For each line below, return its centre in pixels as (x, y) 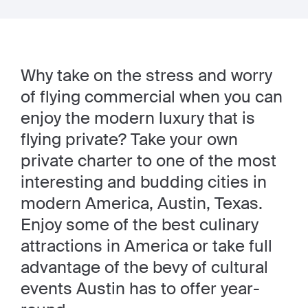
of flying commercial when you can (152, 97)
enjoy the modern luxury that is (138, 118)
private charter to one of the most (148, 161)
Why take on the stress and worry (146, 75)
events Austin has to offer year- (140, 288)
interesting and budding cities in (144, 182)
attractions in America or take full (146, 246)
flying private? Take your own (129, 139)
